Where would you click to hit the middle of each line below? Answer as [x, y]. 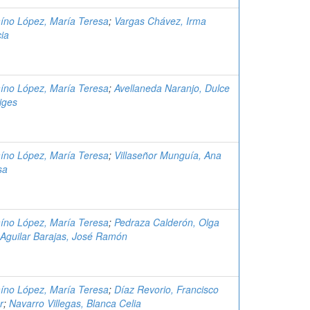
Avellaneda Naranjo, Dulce [172, 88]
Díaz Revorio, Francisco [166, 289]
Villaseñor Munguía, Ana [168, 155]
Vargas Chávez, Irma [160, 21]
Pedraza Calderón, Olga [167, 222]
